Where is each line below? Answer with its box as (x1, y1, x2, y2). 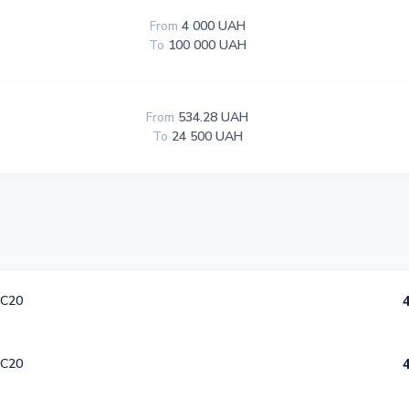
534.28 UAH (178, 109, 248, 126)
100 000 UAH (167, 37, 246, 54)
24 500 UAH (171, 128, 243, 145)
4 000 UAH (181, 17, 246, 35)
